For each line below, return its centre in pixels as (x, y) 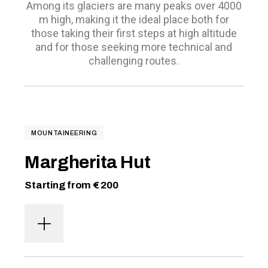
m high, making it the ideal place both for (134, 19)
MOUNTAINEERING (64, 133)
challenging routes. (134, 61)
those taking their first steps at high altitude (134, 33)
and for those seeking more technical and (134, 47)
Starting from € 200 (71, 185)
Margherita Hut (88, 162)
